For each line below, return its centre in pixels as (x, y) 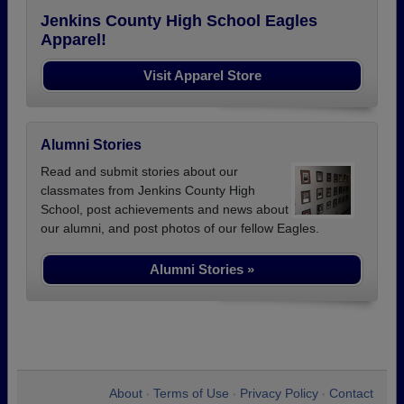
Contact (351, 393)
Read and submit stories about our (139, 171)
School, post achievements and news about (165, 209)
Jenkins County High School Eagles (179, 20)
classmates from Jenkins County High (148, 190)
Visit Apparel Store (202, 75)
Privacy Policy (279, 393)
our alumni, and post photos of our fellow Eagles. (180, 228)
